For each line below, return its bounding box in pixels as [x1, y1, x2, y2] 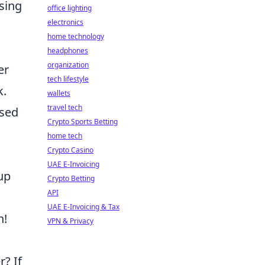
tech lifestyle [47, 74, 89, 84]
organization [47, 60, 89, 70]
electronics [47, 17, 83, 27]
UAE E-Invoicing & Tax [47, 202, 119, 212]
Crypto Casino [47, 145, 93, 155]
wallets [47, 88, 70, 98]
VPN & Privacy [47, 216, 93, 226]
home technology [47, 31, 104, 41]
